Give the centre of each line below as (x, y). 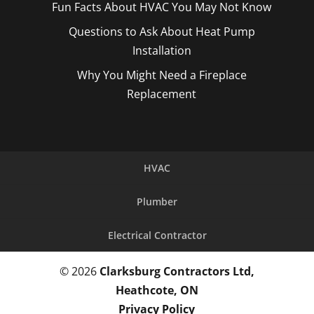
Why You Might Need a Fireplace (162, 75)
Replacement (162, 94)
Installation (162, 51)
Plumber (157, 202)
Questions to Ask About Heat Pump (162, 32)
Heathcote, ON (157, 291)
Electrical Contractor (157, 235)
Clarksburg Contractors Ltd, (177, 272)
